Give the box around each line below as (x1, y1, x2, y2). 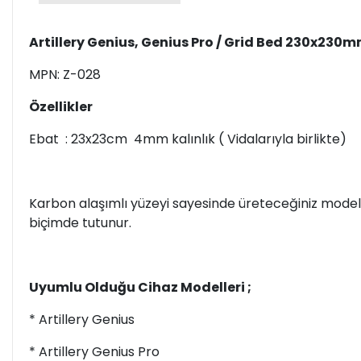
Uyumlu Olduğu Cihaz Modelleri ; (29, 278, 251, 297)
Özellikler (29, 98, 93, 117)
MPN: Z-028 (29, 65, 101, 85)
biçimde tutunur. (29, 214, 131, 233)
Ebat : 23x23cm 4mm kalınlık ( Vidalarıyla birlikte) (29, 130, 346, 149)
